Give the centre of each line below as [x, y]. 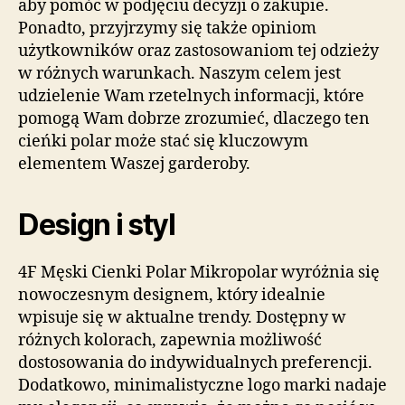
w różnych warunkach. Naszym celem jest [179, 74]
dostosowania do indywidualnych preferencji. [195, 363]
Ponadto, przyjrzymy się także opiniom [167, 29]
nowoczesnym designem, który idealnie [172, 296]
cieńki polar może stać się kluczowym [163, 142]
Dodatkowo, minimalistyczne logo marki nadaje [202, 386]
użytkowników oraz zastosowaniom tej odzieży [198, 52]
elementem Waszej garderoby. [134, 165]
